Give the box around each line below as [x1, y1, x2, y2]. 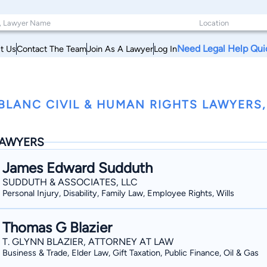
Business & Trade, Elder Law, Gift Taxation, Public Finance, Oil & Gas [2, 247, 259, 258]
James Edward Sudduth [2, 159, 153, 176]
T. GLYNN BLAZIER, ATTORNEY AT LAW [2, 236, 173, 247]
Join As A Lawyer [87, 43, 153, 54]
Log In [154, 43, 177, 54]
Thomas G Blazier [2, 219, 112, 236]
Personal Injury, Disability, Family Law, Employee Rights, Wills [2, 188, 234, 198]
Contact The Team [17, 43, 86, 54]
